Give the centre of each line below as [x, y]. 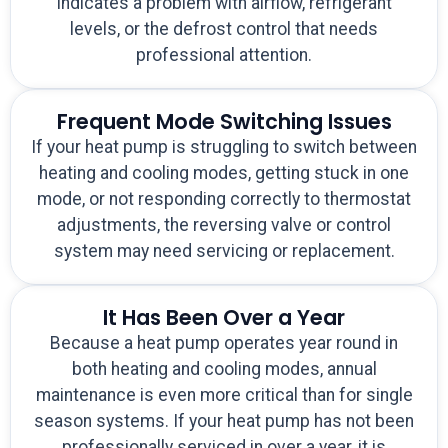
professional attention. [224, 55]
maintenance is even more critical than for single [224, 395]
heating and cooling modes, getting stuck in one [224, 173]
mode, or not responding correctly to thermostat [224, 199]
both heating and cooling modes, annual [224, 369]
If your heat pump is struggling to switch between [224, 147]
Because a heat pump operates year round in [224, 343]
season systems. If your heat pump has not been [224, 421]
